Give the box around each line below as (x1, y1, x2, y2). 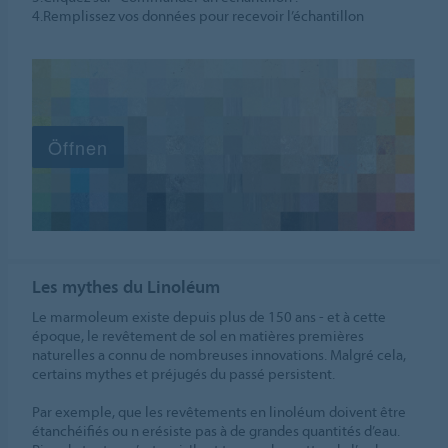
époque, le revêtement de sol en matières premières (32, 325, 365, 345)
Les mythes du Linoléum (32, 274, 221, 298)
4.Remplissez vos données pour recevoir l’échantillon (32, 6, 365, 26)
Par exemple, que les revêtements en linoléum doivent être (32, 401, 407, 421)
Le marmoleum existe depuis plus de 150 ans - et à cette (32, 306, 387, 326)
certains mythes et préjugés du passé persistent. (32, 363, 336, 383)
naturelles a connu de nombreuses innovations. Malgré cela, (32, 344, 407, 364)
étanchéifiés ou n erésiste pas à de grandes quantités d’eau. (32, 420, 401, 440)
